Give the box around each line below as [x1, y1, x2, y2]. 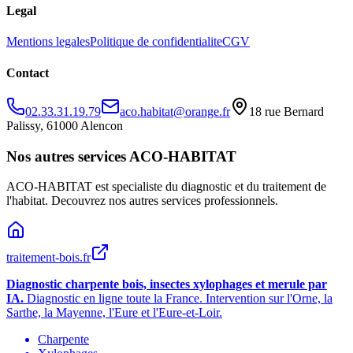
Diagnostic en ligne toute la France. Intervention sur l [27, 292, 290, 306]
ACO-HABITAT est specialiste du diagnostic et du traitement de [6, 180, 326, 194]
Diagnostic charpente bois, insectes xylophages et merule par [6, 277, 327, 292]
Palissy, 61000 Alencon [6, 119, 123, 132]
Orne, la [292, 292, 333, 306]
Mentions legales [6, 35, 90, 49]
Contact [6, 65, 49, 80]
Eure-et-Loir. [158, 306, 222, 320]
